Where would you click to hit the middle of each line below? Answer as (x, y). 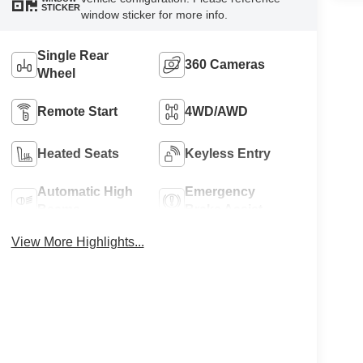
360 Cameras (225, 65)
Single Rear (73, 56)
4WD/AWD (217, 112)
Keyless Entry (228, 154)
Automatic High (85, 192)
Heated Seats (78, 154)
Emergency (220, 192)
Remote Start (77, 112)
